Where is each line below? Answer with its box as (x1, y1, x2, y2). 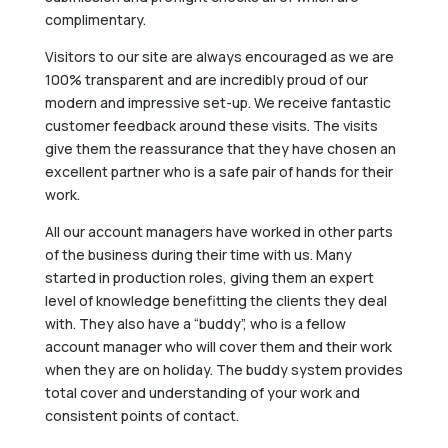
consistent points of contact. (44, 405, 239, 425)
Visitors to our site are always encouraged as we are (44, 46, 394, 66)
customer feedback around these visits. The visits (44, 115, 378, 135)
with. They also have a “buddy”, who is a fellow (44, 313, 346, 333)
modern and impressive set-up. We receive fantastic (44, 92, 391, 112)
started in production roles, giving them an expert (44, 267, 374, 287)
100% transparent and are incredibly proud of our (44, 69, 368, 89)
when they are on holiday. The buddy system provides (44, 359, 403, 379)
